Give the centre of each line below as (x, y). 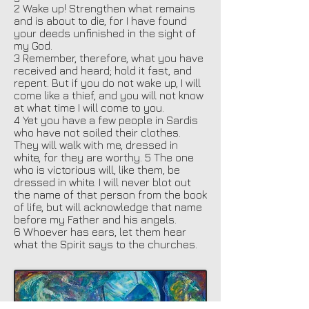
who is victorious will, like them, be (97, 169)
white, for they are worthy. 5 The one (104, 157)
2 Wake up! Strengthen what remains (104, 8)
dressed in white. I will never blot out (102, 182)
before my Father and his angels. (95, 219)
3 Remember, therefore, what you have (109, 58)
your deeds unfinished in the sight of (105, 33)
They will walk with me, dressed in (96, 144)
